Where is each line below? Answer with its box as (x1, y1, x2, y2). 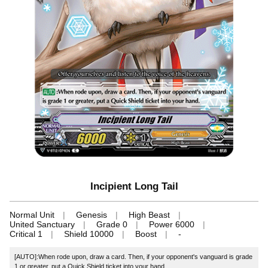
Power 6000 (149, 219, 194, 229)
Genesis (76, 209, 107, 220)
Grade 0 (96, 219, 127, 229)
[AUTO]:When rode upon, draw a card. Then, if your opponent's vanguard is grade (14, 252, 253, 260)
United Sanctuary (10, 219, 75, 229)
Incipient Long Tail (90, 180, 178, 192)
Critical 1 (10, 229, 42, 239)
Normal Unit (10, 209, 54, 220)
